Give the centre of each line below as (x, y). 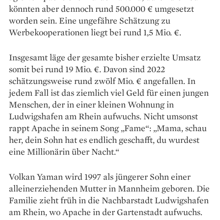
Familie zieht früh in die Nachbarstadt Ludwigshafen (109, 200)
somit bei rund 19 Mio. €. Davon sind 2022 (87, 69)
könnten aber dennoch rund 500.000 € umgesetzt (101, 8)
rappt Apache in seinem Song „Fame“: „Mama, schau (108, 128)
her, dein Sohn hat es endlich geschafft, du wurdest (104, 139)
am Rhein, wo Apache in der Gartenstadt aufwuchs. (106, 212)
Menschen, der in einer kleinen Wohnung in (91, 104)
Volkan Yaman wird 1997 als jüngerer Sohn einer (100, 176)
